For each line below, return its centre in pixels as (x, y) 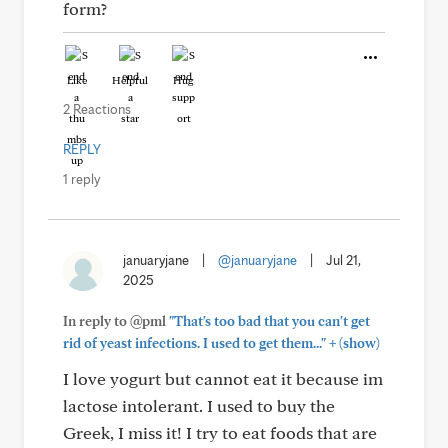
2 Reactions (97, 109)
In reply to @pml (116, 321)
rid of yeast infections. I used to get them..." (194, 343)
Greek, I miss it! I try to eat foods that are (220, 432)
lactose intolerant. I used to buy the (199, 405)
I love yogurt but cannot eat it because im (223, 378)
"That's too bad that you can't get (269, 321)
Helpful (130, 80)
